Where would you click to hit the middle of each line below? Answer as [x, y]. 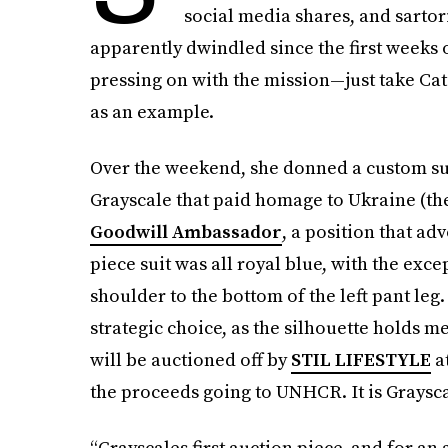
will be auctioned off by [190, 359]
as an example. [151, 111]
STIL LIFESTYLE [360, 359]
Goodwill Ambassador [185, 231]
